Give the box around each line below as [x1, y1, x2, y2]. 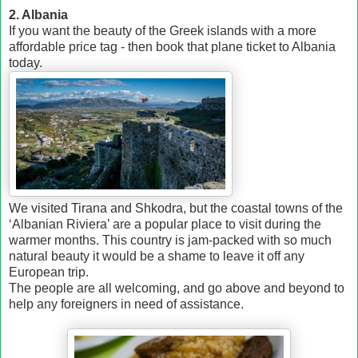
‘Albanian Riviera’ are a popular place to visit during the [9, 217, 321, 231]
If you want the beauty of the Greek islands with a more [9, 24, 316, 38]
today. [9, 56, 42, 70]
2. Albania [9, 8, 68, 22]
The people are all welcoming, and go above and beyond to [9, 281, 344, 295]
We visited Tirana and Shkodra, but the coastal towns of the [9, 201, 343, 215]
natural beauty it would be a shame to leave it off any [9, 249, 304, 263]
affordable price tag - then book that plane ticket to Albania [9, 40, 336, 54]
